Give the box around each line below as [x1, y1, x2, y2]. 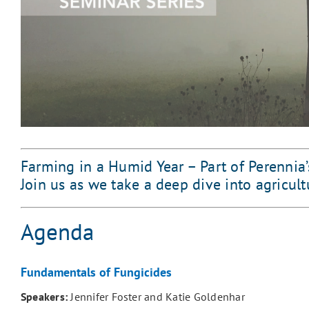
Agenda [20, 217, 94, 247]
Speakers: [20, 289, 71, 303]
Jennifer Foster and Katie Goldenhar [70, 289, 245, 303]
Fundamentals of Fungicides [20, 264, 172, 281]
